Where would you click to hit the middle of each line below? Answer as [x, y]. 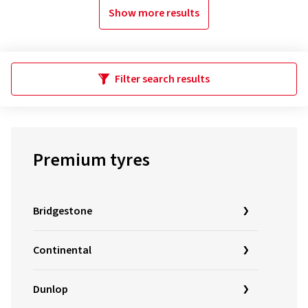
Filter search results [162, 79]
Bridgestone [63, 211]
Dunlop [51, 289]
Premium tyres [91, 160]
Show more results [154, 13]
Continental [62, 250]
